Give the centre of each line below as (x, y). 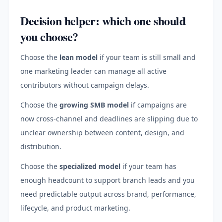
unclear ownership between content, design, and (102, 132)
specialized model (90, 166)
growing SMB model (94, 105)
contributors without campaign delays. (85, 85)
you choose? (49, 36)
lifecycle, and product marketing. (75, 208)
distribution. (41, 146)
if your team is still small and (147, 57)
